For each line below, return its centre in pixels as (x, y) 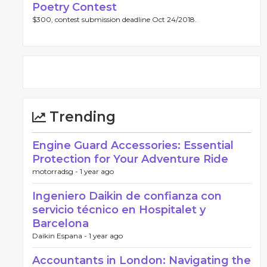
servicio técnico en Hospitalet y (119, 210)
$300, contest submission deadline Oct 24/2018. (114, 19)
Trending (81, 117)
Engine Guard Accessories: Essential (133, 145)
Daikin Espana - (60, 236)
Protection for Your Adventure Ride (130, 159)
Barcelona (60, 223)
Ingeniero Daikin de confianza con (127, 196)
